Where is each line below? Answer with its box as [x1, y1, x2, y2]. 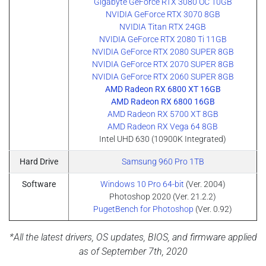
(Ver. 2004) [183, 179, 226, 189]
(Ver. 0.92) [194, 204, 232, 214]
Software [22, 179, 56, 189]
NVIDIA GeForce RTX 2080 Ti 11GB [99, 34, 227, 45]
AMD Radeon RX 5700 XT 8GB [107, 109, 218, 119]
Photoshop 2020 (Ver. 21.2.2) [109, 191, 216, 202]
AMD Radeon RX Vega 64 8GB [107, 121, 218, 132]
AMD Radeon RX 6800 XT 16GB [104, 84, 221, 94]
